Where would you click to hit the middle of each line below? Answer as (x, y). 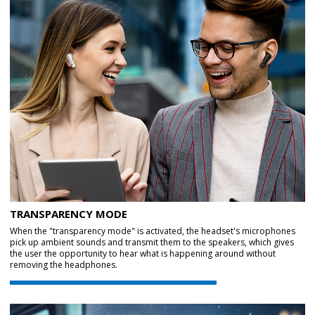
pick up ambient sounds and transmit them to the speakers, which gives (152, 243)
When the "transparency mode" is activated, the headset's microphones (153, 231)
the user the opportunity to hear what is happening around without (143, 254)
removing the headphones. (64, 265)
